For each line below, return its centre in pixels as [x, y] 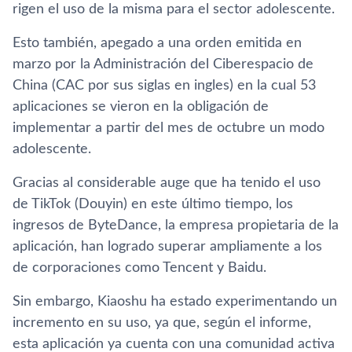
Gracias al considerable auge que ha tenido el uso [167, 183]
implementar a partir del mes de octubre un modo [169, 128]
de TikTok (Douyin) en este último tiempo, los [153, 204]
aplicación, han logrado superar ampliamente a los [167, 247]
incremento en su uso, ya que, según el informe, [162, 323]
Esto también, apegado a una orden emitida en [157, 43]
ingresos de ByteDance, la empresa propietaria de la [176, 225]
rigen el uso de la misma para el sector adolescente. [174, 9]
